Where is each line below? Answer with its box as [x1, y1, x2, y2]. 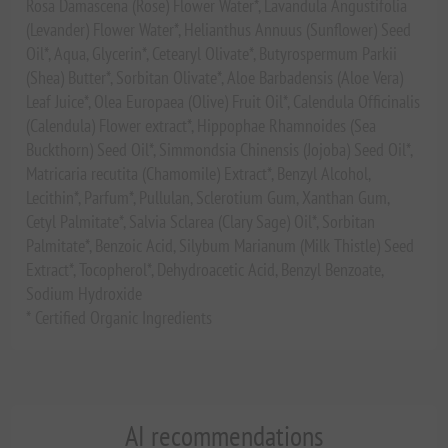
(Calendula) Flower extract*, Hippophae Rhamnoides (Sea [26, 113, 377, 137]
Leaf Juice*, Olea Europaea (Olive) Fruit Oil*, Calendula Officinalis [26, 89, 421, 113]
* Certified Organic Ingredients [26, 305, 213, 329]
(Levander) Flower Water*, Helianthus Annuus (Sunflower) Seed [26, 17, 412, 41]
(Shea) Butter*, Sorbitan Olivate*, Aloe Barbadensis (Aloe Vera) [26, 65, 404, 89]
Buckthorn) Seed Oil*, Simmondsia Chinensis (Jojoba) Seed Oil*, [26, 137, 413, 161]
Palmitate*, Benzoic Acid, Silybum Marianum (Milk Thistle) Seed [26, 233, 415, 257]
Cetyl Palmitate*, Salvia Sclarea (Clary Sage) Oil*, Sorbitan [26, 209, 376, 233]
